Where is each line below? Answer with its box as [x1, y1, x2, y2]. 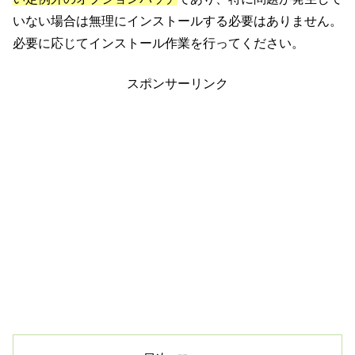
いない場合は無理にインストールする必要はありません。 [13, 14, 342, 29]
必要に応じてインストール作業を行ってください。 [13, 36, 304, 51]
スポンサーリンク [127, 76, 228, 90]
